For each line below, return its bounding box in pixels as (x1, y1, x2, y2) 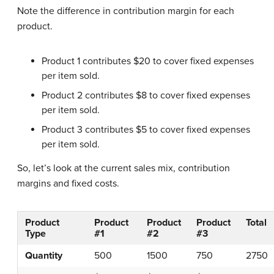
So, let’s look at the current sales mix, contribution (17, 161, 230, 174)
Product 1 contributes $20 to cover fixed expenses (42, 54, 254, 67)
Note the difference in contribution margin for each (17, 4, 234, 17)
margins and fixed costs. (17, 177, 119, 190)
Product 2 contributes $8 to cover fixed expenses (42, 89, 250, 102)
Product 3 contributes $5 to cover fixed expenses (42, 123, 250, 136)
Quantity (25, 249, 62, 262)
